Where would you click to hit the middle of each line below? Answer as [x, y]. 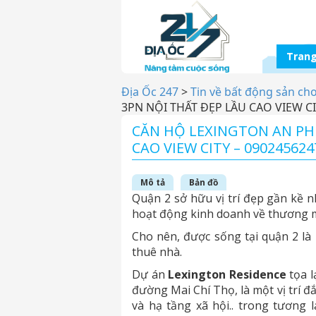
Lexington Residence [227, 274]
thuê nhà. [157, 252]
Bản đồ [203, 182]
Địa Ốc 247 [150, 92]
